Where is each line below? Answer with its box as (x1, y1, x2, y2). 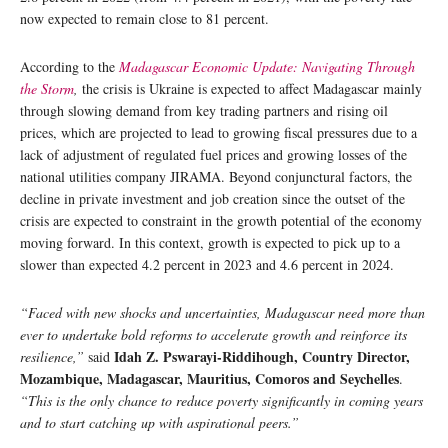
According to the (20, 56, 119, 76)
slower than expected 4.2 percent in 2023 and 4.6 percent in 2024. (20, 254, 404, 274)
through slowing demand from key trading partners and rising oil (20, 100, 388, 120)
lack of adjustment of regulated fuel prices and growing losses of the (20, 144, 407, 164)
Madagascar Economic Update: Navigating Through (119, 56, 415, 76)
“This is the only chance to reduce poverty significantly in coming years (20, 390, 423, 410)
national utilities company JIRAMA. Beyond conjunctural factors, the (20, 166, 412, 186)
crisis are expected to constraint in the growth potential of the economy (20, 210, 422, 230)
